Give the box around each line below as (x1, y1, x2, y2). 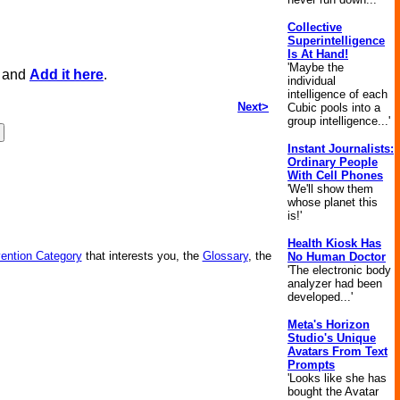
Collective (287, 21, 342, 34)
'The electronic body (287, 263, 391, 277)
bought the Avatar (287, 385, 379, 398)
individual (287, 74, 336, 87)
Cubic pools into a (287, 101, 380, 114)
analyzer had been (287, 277, 382, 290)
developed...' (287, 290, 353, 304)
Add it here (29, 67, 104, 82)
